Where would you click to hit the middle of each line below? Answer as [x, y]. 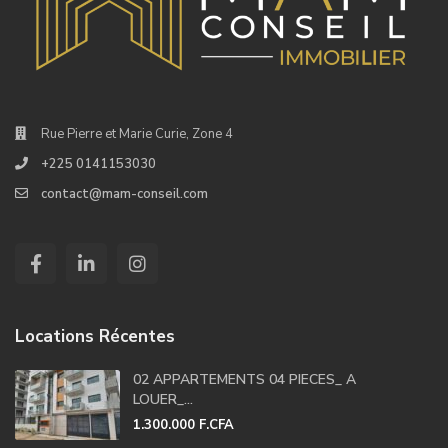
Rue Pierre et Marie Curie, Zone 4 [137, 133]
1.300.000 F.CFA [184, 424]
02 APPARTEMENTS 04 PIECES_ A [245, 379]
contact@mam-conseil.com [125, 193]
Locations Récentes [95, 336]
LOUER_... [163, 399]
